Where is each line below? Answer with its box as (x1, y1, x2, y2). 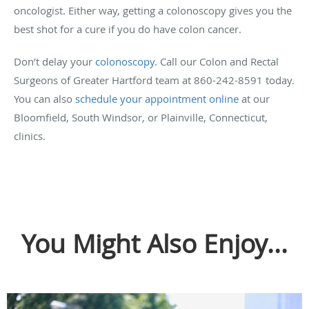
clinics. (14, 128, 46, 143)
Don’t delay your (14, 54, 95, 68)
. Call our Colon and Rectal (154, 54, 279, 68)
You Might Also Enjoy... (21, 226, 288, 261)
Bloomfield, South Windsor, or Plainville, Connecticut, (14, 110, 268, 124)
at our (239, 91, 270, 106)
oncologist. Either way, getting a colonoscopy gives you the (14, 3, 292, 17)
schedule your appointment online (72, 91, 239, 106)
